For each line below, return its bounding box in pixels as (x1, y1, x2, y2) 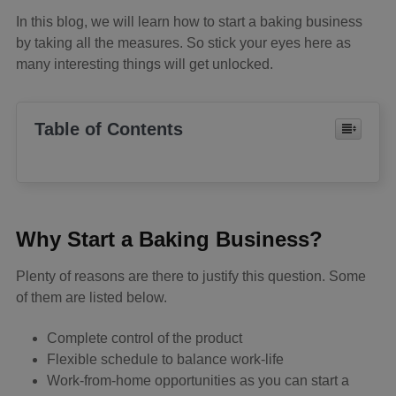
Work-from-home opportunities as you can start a (47, 373, 349, 389)
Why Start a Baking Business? (16, 227, 323, 252)
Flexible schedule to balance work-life (47, 352, 284, 368)
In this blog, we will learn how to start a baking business (16, 14, 362, 30)
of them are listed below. (16, 290, 167, 306)
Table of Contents (34, 119, 183, 140)
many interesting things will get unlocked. (16, 57, 273, 72)
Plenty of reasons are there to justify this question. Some (16, 269, 366, 285)
